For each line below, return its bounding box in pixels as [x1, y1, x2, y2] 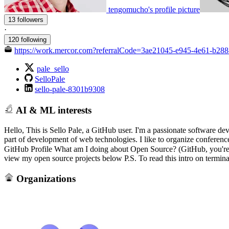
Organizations [13, 173, 76, 185]
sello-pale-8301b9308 [35, 85, 105, 94]
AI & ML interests [13, 104, 91, 116]
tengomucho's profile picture [108, 5, 200, 14]
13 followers [17, 16, 43, 24]
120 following [8, 36, 47, 44]
